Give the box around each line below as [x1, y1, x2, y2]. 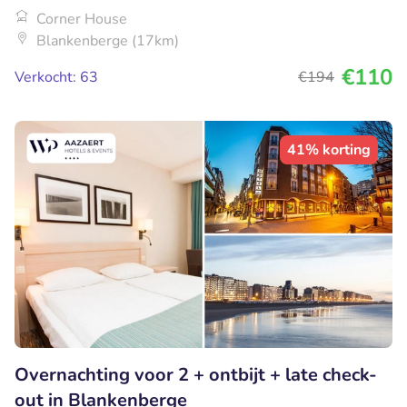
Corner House [36, 9, 127, 30]
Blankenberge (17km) [36, 31, 179, 52]
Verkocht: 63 [15, 67, 98, 88]
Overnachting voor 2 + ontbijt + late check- [15, 362, 377, 387]
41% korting [287, 140, 371, 161]
